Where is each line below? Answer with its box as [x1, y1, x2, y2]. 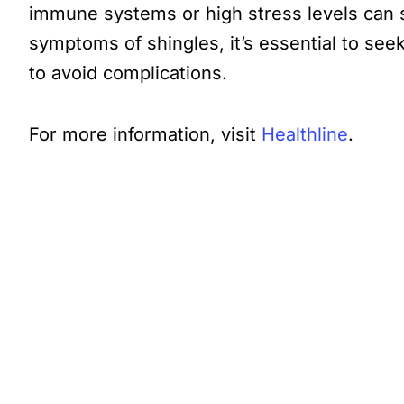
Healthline [262, 123, 348, 145]
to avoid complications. [29, 61, 227, 84]
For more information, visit [29, 123, 262, 145]
